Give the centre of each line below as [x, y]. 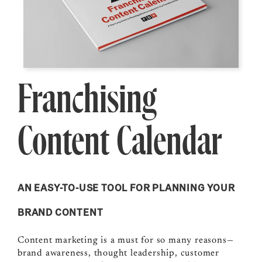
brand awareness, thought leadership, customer [118, 254]
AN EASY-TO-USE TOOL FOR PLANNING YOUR [126, 188]
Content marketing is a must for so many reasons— [125, 241]
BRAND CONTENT [60, 212]
